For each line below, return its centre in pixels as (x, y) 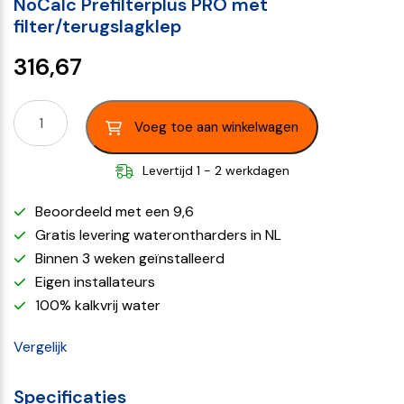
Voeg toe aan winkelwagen (216, 127)
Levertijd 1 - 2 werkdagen (216, 170)
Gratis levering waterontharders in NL (158, 235)
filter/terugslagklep (97, 26)
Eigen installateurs (95, 282)
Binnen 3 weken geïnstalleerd (130, 258)
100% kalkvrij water (98, 305)
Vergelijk (41, 347)
